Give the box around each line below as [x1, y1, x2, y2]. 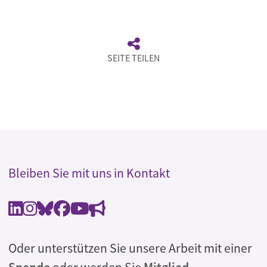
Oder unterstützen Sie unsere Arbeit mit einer [8, 240, 252, 257]
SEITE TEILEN [107, 52, 160, 64]
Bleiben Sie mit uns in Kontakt [8, 165, 170, 182]
